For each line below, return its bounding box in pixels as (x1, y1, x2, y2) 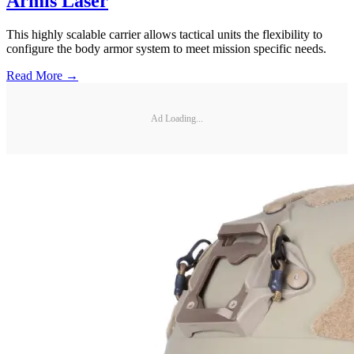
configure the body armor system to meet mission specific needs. (6, 42, 326, 56)
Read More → (6, 69, 78, 83)
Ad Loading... (151, 112, 203, 124)
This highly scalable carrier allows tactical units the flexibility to (6, 28, 322, 42)
